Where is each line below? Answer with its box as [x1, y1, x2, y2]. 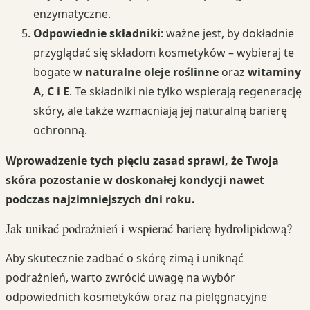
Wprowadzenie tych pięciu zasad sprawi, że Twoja [6, 152, 279, 168]
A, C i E [33, 83, 69, 99]
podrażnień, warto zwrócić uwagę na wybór [6, 270, 235, 286]
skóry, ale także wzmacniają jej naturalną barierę [33, 102, 287, 118]
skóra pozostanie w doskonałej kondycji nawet [6, 172, 264, 188]
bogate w [33, 64, 85, 80]
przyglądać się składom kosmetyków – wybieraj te [33, 44, 294, 60]
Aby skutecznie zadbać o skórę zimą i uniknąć [6, 250, 244, 266]
